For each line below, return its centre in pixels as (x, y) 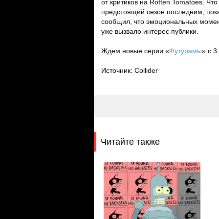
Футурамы (186, 51)
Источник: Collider (130, 70)
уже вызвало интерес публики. (150, 31)
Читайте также (130, 142)
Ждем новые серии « (135, 51)
